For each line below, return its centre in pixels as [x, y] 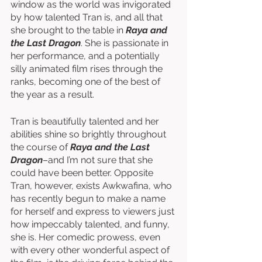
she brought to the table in [68, 30]
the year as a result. [54, 94]
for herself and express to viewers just [94, 211]
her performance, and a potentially [86, 56]
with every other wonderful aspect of [91, 250]
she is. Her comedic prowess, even [87, 237]
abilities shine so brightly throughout [89, 134]
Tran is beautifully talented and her [86, 121]
